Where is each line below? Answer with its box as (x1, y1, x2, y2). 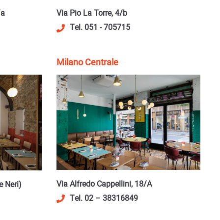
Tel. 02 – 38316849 (69, 192, 138, 203)
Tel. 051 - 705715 (69, 22, 130, 32)
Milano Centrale (56, 55, 118, 68)
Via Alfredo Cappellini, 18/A (56, 178, 152, 189)
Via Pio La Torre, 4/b (56, 7, 127, 18)
